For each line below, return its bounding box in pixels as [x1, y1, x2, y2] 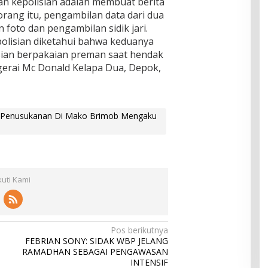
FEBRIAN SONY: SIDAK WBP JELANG [25, 235, 169, 246]
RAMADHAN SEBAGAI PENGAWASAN [22, 246, 169, 257]
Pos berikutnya [111, 224, 169, 236]
